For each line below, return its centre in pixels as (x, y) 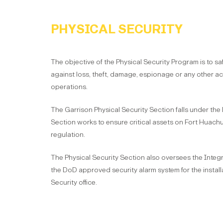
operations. (69, 87)
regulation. (68, 135)
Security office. (74, 182)
